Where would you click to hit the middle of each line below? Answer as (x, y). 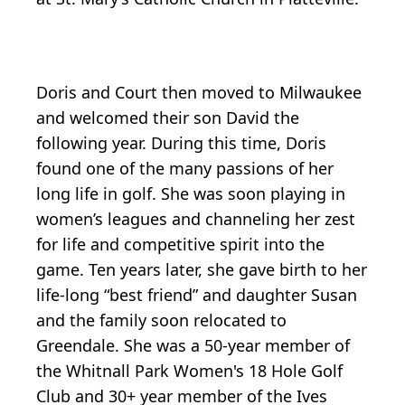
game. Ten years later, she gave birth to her (202, 269)
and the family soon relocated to (161, 320)
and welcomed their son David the (168, 117)
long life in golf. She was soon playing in (191, 193)
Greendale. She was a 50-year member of (193, 345)
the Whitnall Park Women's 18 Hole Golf (189, 370)
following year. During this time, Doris (181, 142)
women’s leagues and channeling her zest (196, 218)
